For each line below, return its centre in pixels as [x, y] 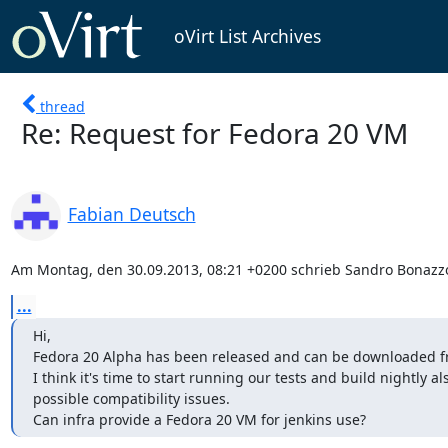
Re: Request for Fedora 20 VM [214, 132]
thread [62, 106]
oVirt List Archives [247, 36]
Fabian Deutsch [131, 213]
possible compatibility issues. [131, 398]
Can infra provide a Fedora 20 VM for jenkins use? [199, 419]
